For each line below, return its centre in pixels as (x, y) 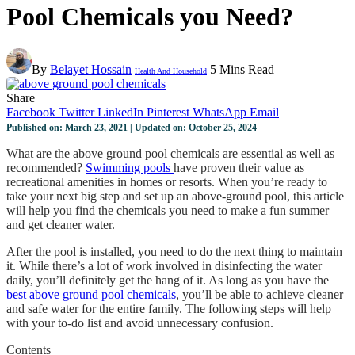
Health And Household (171, 71)
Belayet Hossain (91, 70)
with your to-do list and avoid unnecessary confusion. (140, 323)
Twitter (76, 113)
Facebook (31, 113)
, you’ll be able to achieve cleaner (260, 295)
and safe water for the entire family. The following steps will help (169, 309)
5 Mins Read (242, 70)
